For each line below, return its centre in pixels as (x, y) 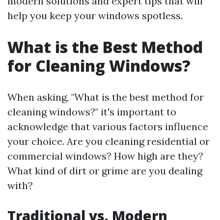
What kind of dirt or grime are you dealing (105, 171)
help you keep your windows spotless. (95, 15)
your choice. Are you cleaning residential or (109, 141)
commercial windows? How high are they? (105, 156)
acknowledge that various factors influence (108, 126)
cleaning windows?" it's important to (92, 112)
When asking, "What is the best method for (106, 97)
